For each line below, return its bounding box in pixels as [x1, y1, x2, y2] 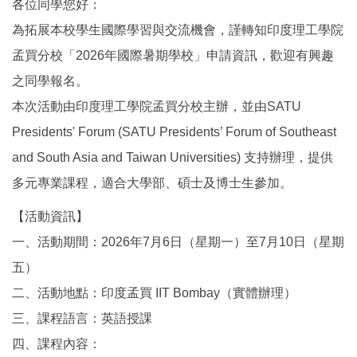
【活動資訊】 [12, 210, 88, 224]
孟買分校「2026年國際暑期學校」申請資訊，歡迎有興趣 [12, 49, 334, 63]
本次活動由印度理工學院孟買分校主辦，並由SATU [12, 100, 301, 114]
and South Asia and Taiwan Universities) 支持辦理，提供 [12, 151, 333, 165]
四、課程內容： [12, 337, 101, 351]
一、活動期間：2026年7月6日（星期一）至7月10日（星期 [12, 235, 344, 249]
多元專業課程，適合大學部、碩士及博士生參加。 [12, 176, 292, 190]
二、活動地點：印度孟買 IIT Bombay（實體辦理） [12, 286, 296, 300]
